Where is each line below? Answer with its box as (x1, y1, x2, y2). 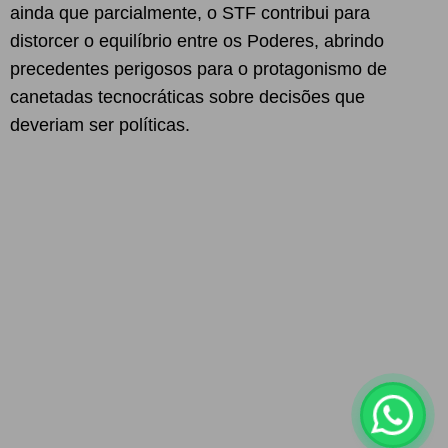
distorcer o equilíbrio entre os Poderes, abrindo (10, 31, 384, 51)
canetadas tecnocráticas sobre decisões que (10, 87, 365, 107)
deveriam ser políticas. (10, 115, 190, 135)
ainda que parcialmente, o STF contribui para (10, 3, 370, 23)
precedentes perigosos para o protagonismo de (10, 59, 387, 79)
